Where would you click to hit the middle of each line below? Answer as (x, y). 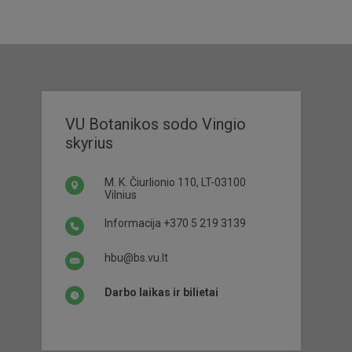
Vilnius (121, 195)
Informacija (134, 223)
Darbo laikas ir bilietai (161, 292)
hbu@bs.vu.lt (136, 258)
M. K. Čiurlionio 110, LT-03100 (175, 182)
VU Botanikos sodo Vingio (156, 124)
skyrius (89, 143)
